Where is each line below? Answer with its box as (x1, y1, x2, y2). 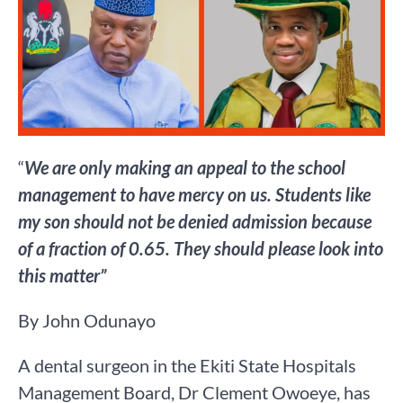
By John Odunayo (18, 309, 156, 332)
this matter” (18, 264, 106, 287)
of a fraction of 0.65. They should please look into (18, 237, 383, 260)
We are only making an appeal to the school (24, 157, 345, 179)
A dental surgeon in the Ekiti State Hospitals (18, 354, 356, 377)
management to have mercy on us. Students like (18, 184, 371, 206)
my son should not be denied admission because (18, 210, 372, 233)
